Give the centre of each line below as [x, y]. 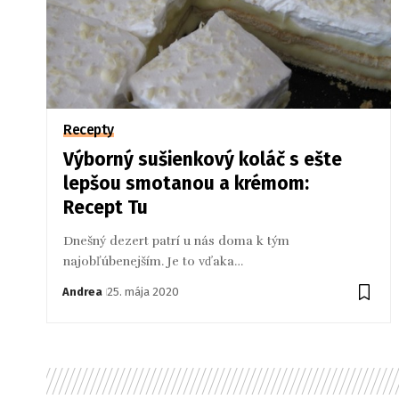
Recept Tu [106, 207]
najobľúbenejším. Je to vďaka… [154, 261]
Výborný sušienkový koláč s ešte [203, 159]
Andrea [83, 291]
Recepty [89, 129]
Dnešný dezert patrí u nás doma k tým [177, 240]
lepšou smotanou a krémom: [187, 183]
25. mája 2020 [143, 291]
